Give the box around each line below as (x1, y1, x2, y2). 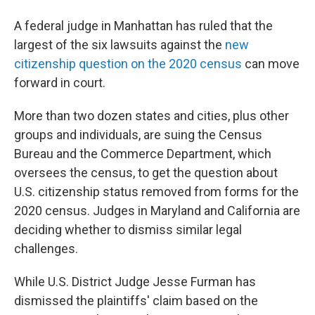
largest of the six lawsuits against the (14, 37, 225, 52)
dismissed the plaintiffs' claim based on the (14, 293, 258, 308)
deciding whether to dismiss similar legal (14, 222, 242, 237)
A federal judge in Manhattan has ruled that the (14, 18, 273, 33)
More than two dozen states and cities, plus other (14, 108, 289, 123)
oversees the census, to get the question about (14, 165, 278, 180)
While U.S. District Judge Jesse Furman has (14, 274, 256, 289)
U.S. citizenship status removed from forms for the (14, 184, 299, 199)
